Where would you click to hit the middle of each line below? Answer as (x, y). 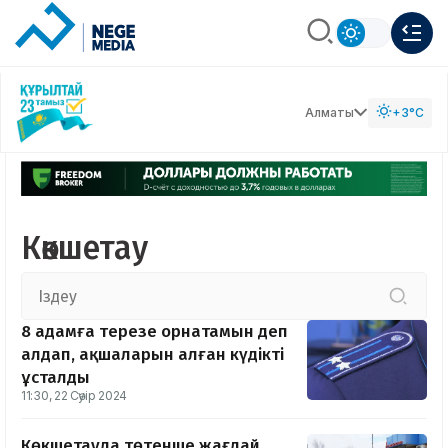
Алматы (329, 112)
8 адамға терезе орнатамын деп (154, 332)
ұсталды (55, 378)
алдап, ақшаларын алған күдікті (152, 355)
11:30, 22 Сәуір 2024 (74, 396)
